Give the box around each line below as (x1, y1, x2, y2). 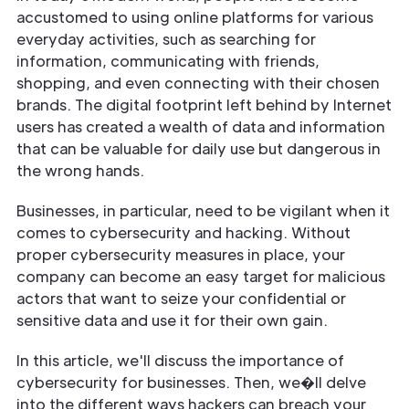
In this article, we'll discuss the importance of (16, 350, 344, 370)
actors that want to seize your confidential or (16, 288, 346, 308)
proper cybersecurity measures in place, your (16, 244, 345, 264)
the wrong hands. (16, 160, 144, 180)
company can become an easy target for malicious (16, 266, 385, 286)
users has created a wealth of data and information (16, 116, 385, 136)
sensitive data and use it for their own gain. (16, 309, 328, 330)
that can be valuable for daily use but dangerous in (16, 138, 381, 158)
